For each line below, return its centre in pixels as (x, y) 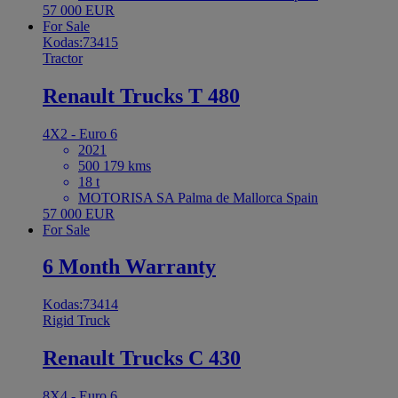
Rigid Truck (76, 321)
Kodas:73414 (80, 305)
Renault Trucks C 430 (142, 358)
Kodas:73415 (80, 42)
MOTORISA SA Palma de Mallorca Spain (198, 197)
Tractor (63, 58)
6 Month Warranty (129, 267)
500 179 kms (115, 165)
